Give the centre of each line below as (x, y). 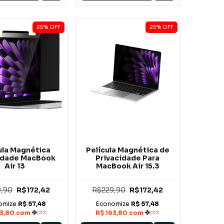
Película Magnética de (127, 150)
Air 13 (14, 166)
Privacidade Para (128, 158)
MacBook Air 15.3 (127, 166)
